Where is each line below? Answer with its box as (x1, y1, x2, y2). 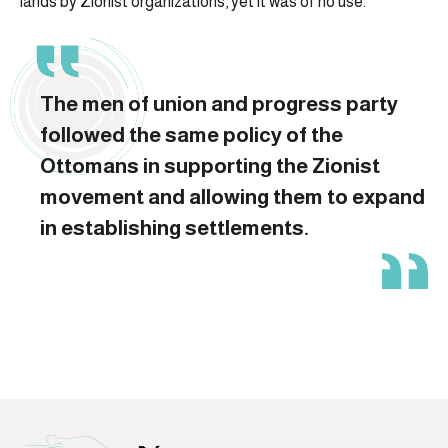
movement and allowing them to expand (40, 185, 425, 209)
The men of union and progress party (40, 92, 398, 116)
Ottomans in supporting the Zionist (40, 154, 380, 178)
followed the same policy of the (40, 123, 343, 147)
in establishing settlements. (40, 216, 309, 240)
